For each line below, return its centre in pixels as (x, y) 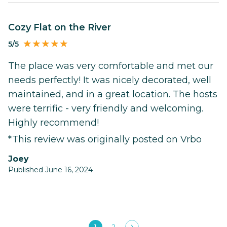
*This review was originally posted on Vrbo (105, 140)
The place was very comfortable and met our (111, 66)
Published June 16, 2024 (50, 170)
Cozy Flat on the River (63, 28)
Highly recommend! (53, 123)
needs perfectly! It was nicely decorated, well (110, 80)
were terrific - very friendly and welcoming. (106, 109)
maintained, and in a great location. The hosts (113, 94)
